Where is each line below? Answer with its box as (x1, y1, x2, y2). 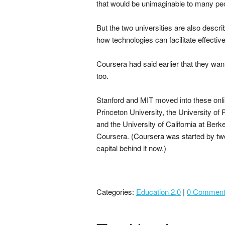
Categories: (96, 186, 136, 197)
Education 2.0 (136, 186, 181, 197)
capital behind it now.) (96, 143, 166, 153)
